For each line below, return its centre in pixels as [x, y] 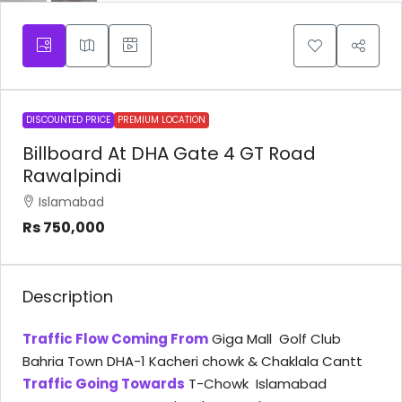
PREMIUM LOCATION [162, 120]
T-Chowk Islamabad [256, 384]
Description [68, 297]
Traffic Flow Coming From [115, 339]
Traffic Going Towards [104, 384]
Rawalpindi [72, 176]
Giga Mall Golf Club [275, 339]
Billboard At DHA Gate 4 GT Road [169, 154]
